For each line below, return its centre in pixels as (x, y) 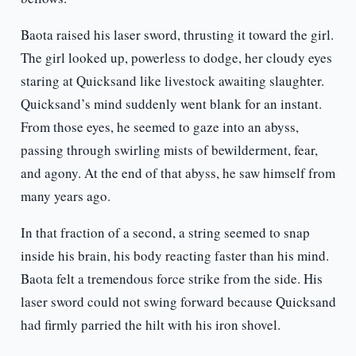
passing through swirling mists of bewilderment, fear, (169, 150)
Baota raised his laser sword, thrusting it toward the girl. (177, 35)
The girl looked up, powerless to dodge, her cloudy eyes (176, 58)
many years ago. (65, 196)
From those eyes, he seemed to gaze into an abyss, (159, 127)
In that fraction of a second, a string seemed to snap (165, 233)
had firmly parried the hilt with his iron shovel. (150, 325)
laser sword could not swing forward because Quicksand (178, 302)
